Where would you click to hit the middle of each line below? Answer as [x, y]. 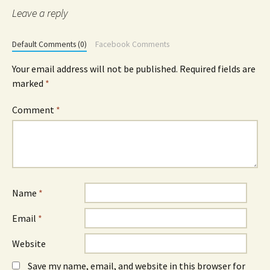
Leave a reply [40, 13]
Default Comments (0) [49, 44]
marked [29, 83]
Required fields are [218, 69]
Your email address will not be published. [95, 69]
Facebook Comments [132, 44]
